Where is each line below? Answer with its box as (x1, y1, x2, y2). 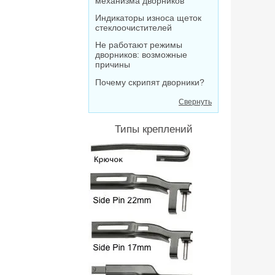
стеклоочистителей (95, 23, 172, 33)
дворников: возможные (95, 50, 187, 60)
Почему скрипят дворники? (95, 77, 204, 87)
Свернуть (179, 98, 212, 106)
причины (95, 60, 130, 69)
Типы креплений (114, 123, 193, 135)
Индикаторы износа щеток (95, 13, 201, 23)
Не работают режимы (95, 40, 182, 50)
